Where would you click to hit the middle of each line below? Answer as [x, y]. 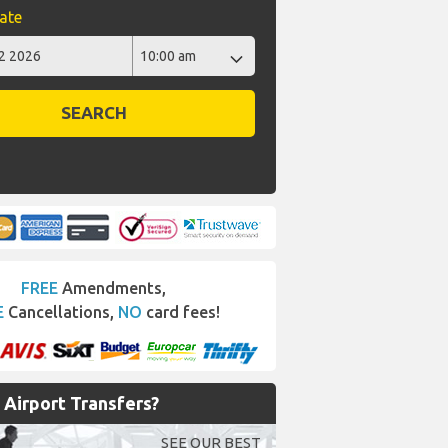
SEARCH [93, 113]
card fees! [181, 312]
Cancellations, [61, 312]
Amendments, [112, 288]
